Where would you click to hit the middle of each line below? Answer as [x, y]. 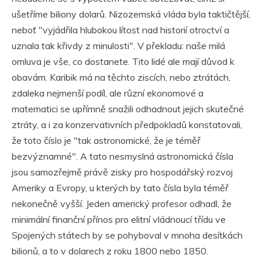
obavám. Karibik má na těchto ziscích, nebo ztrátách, [121, 77]
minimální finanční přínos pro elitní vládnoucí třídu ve [119, 220]
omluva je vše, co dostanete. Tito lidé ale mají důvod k [123, 62]
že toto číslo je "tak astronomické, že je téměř [106, 141]
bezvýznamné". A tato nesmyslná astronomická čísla [123, 156]
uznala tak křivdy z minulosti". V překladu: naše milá [118, 46]
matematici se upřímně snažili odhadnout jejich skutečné [128, 109]
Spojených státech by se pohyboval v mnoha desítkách [127, 235]
